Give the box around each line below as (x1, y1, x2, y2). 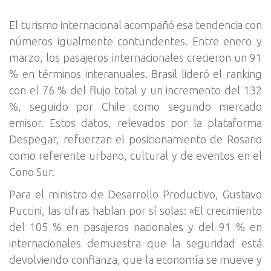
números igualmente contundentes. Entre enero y (9, 35, 262, 47)
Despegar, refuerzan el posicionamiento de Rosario (9, 133, 262, 145)
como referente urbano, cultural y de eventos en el (9, 149, 262, 162)
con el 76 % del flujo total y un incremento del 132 (9, 84, 262, 96)
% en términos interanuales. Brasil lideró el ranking (9, 68, 262, 80)
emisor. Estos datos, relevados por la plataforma (9, 117, 262, 129)
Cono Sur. (9, 166, 54, 178)
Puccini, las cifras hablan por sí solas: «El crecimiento (9, 204, 262, 217)
